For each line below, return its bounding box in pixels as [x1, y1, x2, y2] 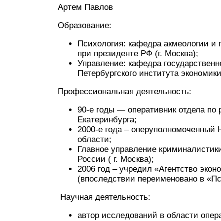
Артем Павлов [58, 2, 113, 12]
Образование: [58, 21, 111, 30]
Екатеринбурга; [77, 115, 137, 124]
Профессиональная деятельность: [58, 87, 191, 96]
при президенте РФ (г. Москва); [77, 49, 198, 58]
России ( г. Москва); [77, 154, 154, 164]
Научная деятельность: [58, 192, 150, 202]
